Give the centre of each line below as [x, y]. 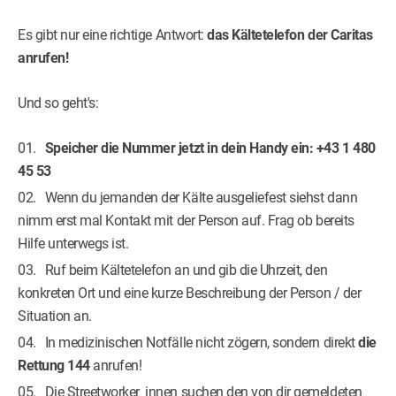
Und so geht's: [58, 103]
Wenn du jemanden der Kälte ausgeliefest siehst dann [201, 198]
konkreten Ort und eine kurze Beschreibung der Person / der [190, 293]
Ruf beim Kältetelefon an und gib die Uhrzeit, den [186, 270]
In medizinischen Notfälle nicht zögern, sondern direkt [202, 343]
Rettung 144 [54, 366]
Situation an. [55, 316]
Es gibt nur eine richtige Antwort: [113, 35]
